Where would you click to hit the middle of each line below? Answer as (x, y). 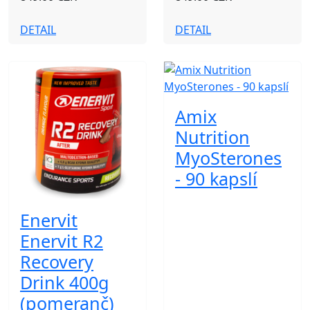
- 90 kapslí (216, 179)
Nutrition (212, 137)
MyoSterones (228, 158)
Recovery (57, 262)
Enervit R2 (62, 241)
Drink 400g (65, 282)
